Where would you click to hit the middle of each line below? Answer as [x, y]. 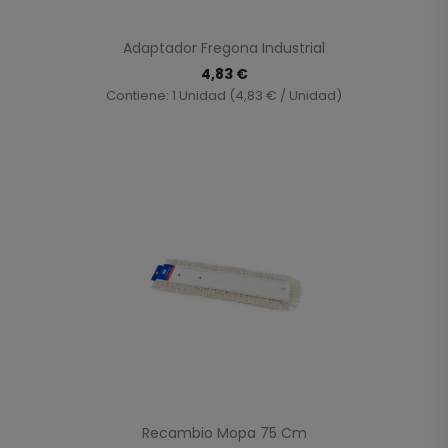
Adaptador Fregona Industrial [224, 47]
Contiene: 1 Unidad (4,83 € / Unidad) [224, 95]
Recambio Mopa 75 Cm [224, 433]
